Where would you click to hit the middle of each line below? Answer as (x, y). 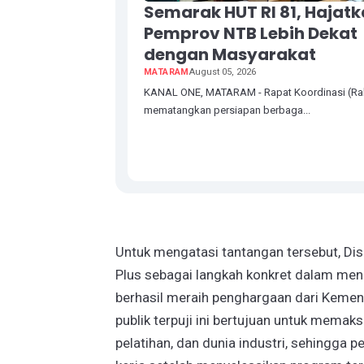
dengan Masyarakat (230, 54)
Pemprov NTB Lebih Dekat (251, 33)
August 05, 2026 (222, 71)
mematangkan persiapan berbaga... (227, 110)
